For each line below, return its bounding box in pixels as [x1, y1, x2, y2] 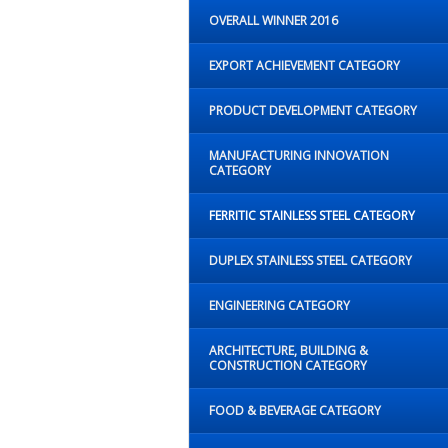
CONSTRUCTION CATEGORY [209, 356, 367, 374]
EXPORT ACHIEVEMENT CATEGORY [209, 56, 400, 74]
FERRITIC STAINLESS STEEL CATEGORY [209, 206, 415, 224]
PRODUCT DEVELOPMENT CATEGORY [209, 101, 417, 119]
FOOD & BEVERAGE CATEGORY [209, 401, 381, 419]
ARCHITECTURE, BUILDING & [209, 341, 368, 359]
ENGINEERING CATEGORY [209, 296, 350, 314]
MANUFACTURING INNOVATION [209, 146, 389, 164]
